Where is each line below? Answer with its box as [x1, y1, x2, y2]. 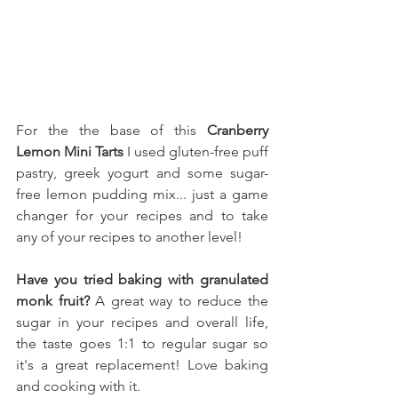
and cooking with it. [16, 378, 140, 395]
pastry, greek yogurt [16, 164, 156, 182]
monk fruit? [16, 292, 90, 310]
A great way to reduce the [89, 292, 269, 310]
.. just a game [179, 186, 268, 203]
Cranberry [207, 122, 268, 139]
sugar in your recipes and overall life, [16, 314, 268, 331]
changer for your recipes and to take [16, 207, 268, 225]
